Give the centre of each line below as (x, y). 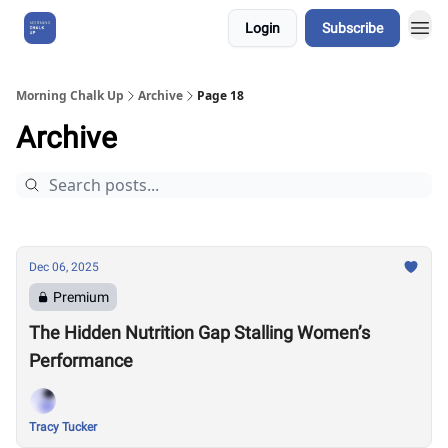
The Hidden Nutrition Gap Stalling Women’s (199, 332)
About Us (105, 28)
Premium (81, 297)
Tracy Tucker (63, 427)
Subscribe (352, 28)
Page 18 (220, 95)
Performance (81, 360)
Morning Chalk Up (70, 95)
